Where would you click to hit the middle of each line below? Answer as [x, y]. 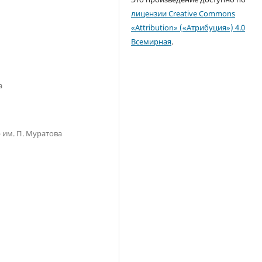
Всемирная [151, 42]
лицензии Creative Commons [183, 14]
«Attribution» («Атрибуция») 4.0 [188, 28]
